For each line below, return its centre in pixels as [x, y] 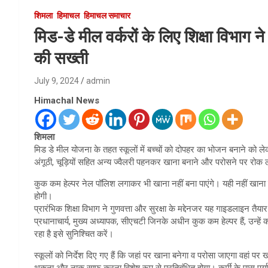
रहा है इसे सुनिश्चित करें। [74, 234]
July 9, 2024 [57, 81]
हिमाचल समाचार [107, 16]
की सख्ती [61, 59]
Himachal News [67, 101]
